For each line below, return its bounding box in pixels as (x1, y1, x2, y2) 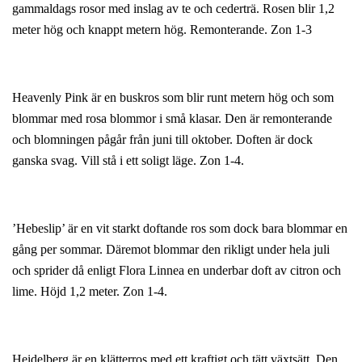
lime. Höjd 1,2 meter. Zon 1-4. (12, 284, 167, 298)
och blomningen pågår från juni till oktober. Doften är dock (12, 132, 313, 146)
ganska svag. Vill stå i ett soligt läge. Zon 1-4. (12, 153, 244, 167)
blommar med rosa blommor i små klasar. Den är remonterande (12, 111, 332, 125)
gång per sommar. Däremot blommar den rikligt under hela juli (12, 242, 330, 256)
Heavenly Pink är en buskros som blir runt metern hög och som (12, 90, 334, 104)
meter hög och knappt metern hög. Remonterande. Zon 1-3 (12, 22, 312, 36)
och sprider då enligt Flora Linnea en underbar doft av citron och (12, 263, 341, 277)
